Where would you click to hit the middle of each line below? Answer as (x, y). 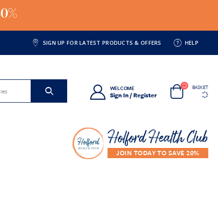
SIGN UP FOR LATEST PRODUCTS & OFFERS (102, 43)
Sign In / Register (133, 95)
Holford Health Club (158, 138)
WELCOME (122, 88)
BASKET (200, 87)
